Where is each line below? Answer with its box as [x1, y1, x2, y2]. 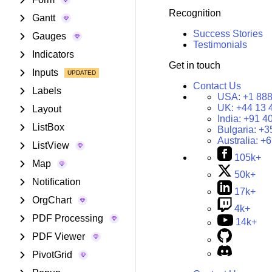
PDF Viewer [32, 231, 85, 242]
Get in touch [168, 60, 220, 71]
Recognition [168, 8, 221, 19]
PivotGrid [32, 250, 72, 260]
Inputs [32, 67, 58, 78]
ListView [32, 140, 69, 151]
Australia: [217, 135, 260, 146]
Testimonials [192, 39, 247, 50]
